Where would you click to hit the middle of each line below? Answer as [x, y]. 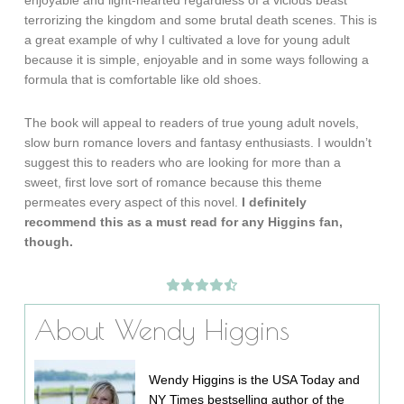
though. [49, 242]
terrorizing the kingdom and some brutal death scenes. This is [201, 20]
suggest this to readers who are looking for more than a [183, 162]
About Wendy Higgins [162, 330]
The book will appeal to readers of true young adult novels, [192, 123]
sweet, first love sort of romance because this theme [174, 182]
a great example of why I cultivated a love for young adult [188, 40]
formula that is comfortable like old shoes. [143, 79]
